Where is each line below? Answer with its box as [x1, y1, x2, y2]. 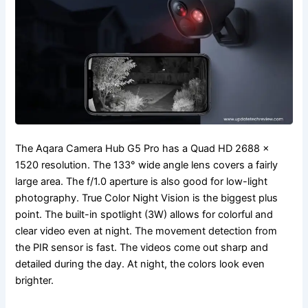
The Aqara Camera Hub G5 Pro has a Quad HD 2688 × [15, 142, 270, 155]
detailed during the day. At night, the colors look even [15, 258, 265, 271]
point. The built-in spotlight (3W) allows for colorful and [15, 208, 274, 221]
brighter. [15, 274, 54, 287]
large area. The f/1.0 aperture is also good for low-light [15, 175, 268, 188]
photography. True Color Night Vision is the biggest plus [15, 192, 278, 205]
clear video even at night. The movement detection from [15, 225, 278, 238]
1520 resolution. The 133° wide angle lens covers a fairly [15, 159, 278, 172]
